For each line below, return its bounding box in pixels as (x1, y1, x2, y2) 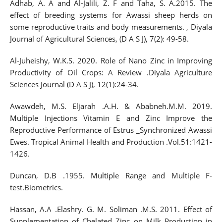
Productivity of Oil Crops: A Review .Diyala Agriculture (9, 67, 213, 77)
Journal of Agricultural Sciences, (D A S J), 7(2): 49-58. (9, 33, 189, 44)
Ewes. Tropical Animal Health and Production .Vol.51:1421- (9, 136, 213, 147)
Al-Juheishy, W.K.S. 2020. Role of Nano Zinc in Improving (9, 55, 213, 65)
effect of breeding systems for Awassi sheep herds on (9, 9, 213, 20)
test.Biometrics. (9, 182, 63, 192)
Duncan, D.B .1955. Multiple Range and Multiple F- (9, 170, 213, 180)
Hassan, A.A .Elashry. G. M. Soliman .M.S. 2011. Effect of (9, 204, 213, 214)
